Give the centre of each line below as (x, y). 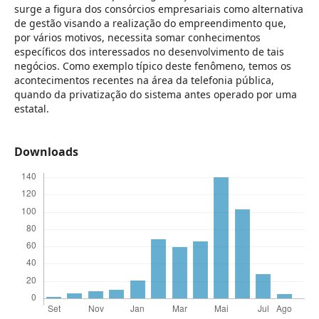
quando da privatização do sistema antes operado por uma (155, 94)
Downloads (46, 152)
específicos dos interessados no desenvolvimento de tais (149, 51)
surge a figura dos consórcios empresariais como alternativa (158, 9)
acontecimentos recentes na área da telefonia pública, (144, 80)
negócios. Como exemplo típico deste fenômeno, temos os (152, 66)
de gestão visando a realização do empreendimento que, (150, 23)
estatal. (31, 108)
